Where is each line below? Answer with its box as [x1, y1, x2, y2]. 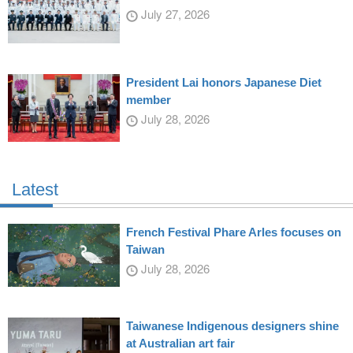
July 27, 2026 [137, 5, 210, 22]
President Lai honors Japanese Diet [125, 76, 321, 90]
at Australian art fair [125, 336, 235, 351]
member [125, 93, 171, 107]
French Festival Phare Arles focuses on [125, 225, 341, 240]
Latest [12, 180, 58, 200]
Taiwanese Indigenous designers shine [125, 319, 339, 333]
